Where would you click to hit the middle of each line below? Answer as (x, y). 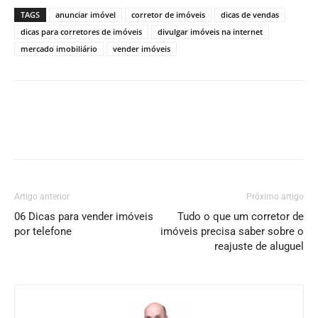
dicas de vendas (250, 15)
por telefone (43, 231)
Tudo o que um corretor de (241, 216)
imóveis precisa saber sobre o (232, 231)
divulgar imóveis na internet (210, 32)
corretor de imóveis (168, 15)
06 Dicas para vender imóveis (84, 216)
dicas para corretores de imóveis (81, 32)
